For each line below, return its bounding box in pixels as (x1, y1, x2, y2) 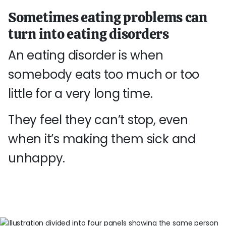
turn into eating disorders (8, 25, 169, 43)
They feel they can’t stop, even (8, 111, 188, 128)
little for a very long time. (8, 85, 153, 102)
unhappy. (8, 150, 66, 166)
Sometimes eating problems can (8, 8, 207, 26)
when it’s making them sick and (8, 131, 196, 147)
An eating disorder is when (8, 47, 163, 64)
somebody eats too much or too (8, 66, 200, 83)
